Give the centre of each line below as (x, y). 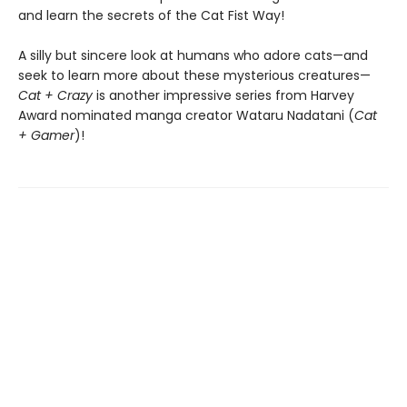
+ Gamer (46, 135)
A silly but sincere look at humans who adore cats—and (193, 55)
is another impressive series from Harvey (223, 95)
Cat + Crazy (55, 95)
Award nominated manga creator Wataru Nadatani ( (186, 115)
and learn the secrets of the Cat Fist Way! (151, 15)
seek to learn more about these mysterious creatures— (194, 75)
